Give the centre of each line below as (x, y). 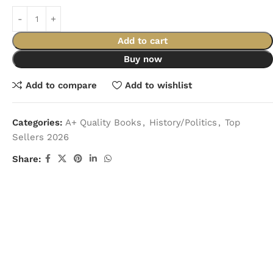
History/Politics (183, 122)
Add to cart (143, 41)
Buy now (143, 59)
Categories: (37, 122)
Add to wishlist (158, 85)
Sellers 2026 (41, 137)
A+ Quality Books (103, 122)
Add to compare (61, 85)
